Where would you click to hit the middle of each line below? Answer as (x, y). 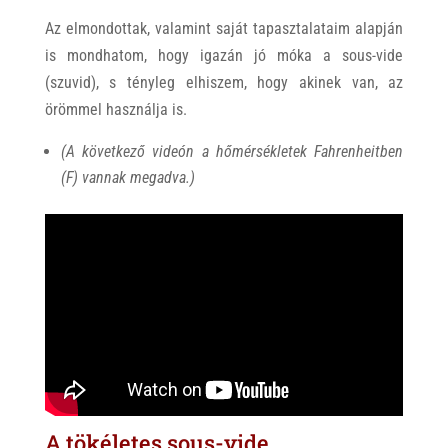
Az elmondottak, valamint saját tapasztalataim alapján (224, 28)
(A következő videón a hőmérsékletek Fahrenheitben (232, 151)
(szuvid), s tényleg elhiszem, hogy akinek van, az (224, 82)
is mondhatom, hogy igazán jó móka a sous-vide (224, 55)
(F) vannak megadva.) (127, 177)
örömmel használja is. (115, 109)
